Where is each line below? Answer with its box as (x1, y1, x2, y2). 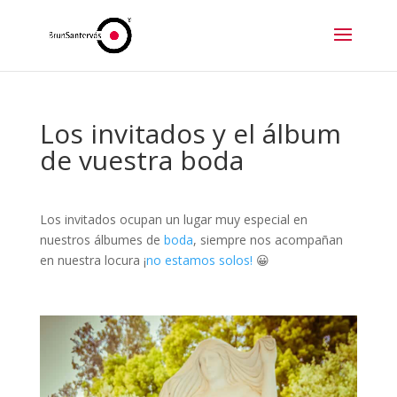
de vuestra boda (39, 142, 244, 178)
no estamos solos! (145, 252, 253, 269)
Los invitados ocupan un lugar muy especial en (39, 211, 307, 228)
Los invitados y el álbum (39, 115, 341, 152)
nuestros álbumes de (39, 231, 164, 248)
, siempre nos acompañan (192, 231, 343, 248)
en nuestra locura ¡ (39, 252, 146, 269)
